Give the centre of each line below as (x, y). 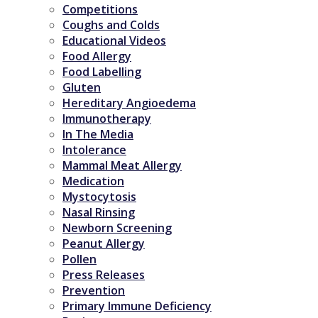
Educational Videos (114, 40)
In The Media (98, 134)
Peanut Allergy (104, 243)
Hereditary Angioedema (129, 103)
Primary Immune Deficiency (137, 306)
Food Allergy (97, 56)
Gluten (82, 87)
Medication (93, 181)
